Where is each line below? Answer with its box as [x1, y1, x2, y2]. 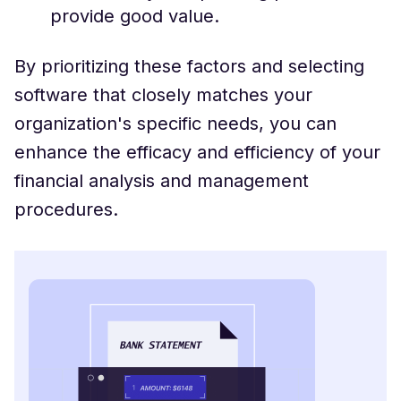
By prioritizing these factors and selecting [14, 55, 364, 77]
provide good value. [50, 4, 219, 27]
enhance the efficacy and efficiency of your [14, 141, 380, 163]
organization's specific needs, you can [14, 112, 337, 134]
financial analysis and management [14, 169, 309, 192]
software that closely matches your [14, 83, 312, 106]
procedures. [14, 198, 118, 220]
